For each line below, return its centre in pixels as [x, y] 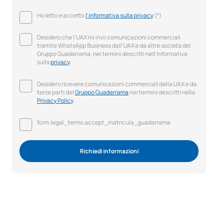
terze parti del [56, 92]
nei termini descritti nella [162, 92]
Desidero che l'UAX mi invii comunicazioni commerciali [109, 37]
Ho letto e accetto [61, 15]
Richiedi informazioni [109, 151]
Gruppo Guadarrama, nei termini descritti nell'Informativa [112, 54]
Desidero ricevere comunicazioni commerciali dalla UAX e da [117, 84]
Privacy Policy [55, 100]
